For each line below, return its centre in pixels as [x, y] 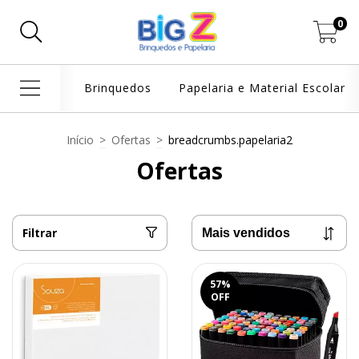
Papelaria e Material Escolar [262, 88]
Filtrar [40, 232]
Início [80, 139]
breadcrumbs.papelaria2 [230, 139]
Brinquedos [117, 88]
